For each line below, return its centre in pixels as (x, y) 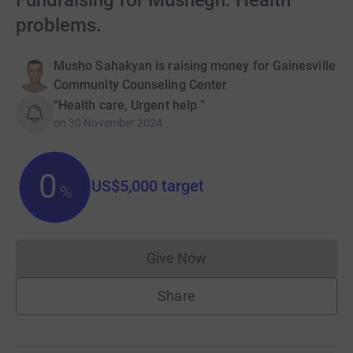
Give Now (176, 258)
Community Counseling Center (141, 85)
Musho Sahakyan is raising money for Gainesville (195, 66)
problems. (59, 25)
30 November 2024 (116, 123)
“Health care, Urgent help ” (130, 105)
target (181, 186)
